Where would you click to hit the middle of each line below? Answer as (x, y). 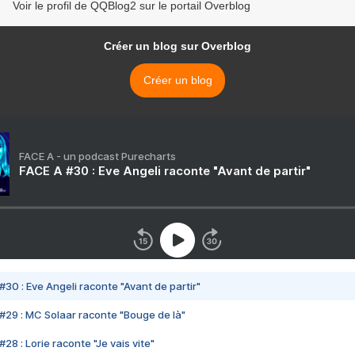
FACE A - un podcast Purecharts (97, 157)
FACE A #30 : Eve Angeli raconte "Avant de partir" (165, 171)
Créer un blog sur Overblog (177, 46)
